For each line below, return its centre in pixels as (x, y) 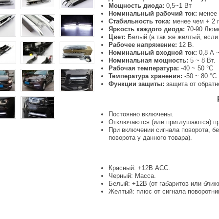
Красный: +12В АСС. (139, 168)
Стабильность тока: (141, 22)
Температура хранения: (145, 76)
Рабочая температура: (144, 68)
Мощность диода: (136, 6)
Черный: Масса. (132, 176)
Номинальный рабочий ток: (153, 14)
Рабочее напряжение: (143, 45)
